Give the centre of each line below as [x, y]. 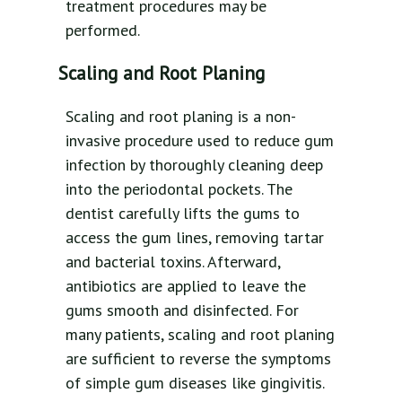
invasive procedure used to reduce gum [200, 140]
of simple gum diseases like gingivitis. [195, 382]
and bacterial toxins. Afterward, [173, 261]
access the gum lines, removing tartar [195, 237]
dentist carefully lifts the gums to [183, 213]
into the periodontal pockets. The [179, 188]
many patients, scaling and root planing [200, 334]
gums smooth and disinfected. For [182, 310]
